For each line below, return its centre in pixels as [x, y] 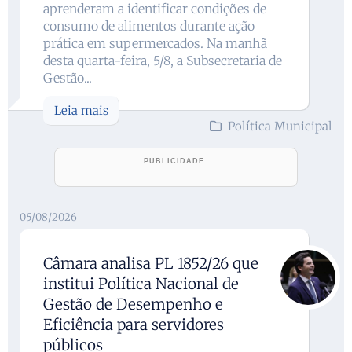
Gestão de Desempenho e [133, 304]
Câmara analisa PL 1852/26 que [151, 263]
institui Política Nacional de [141, 283]
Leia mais [81, 110]
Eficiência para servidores [134, 324]
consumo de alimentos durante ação [149, 26]
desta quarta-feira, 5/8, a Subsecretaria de [163, 60]
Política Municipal [280, 126]
